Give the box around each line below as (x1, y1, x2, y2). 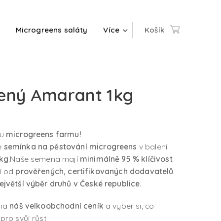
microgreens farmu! (5, 129, 81, 139)
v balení (137, 142, 168, 151)
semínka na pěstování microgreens (3, 142, 137, 151)
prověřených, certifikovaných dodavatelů (15, 166, 174, 176)
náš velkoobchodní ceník (9, 201, 104, 211)
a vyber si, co (103, 201, 154, 211)
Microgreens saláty (15, 25, 88, 35)
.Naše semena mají (8, 154, 80, 164)
